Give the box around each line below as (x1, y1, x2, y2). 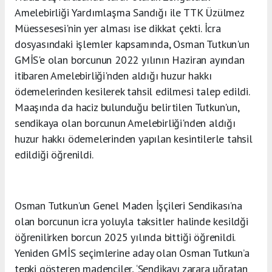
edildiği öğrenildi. (15, 148, 93, 162)
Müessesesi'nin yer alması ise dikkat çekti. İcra (15, 21, 221, 36)
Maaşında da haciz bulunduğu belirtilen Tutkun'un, (15, 100, 239, 115)
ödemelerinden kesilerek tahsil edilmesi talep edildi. (15, 84, 250, 99)
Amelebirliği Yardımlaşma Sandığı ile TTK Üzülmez (15, 5, 244, 20)
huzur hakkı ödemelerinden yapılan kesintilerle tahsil (15, 132, 253, 146)
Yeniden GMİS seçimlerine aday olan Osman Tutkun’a (15, 246, 250, 260)
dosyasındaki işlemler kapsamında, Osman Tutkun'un (15, 37, 250, 52)
